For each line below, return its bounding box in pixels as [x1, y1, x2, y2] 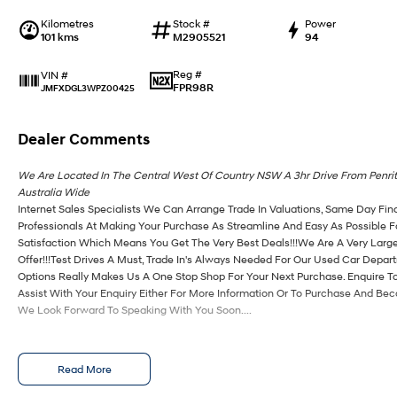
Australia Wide [18, 185, 90, 198]
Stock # [172, 16, 210, 30]
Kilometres [41, 16, 94, 30]
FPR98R [172, 81, 214, 94]
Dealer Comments [18, 129, 150, 149]
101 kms [41, 29, 79, 43]
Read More [57, 362, 112, 376]
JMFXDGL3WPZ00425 [41, 81, 135, 94]
